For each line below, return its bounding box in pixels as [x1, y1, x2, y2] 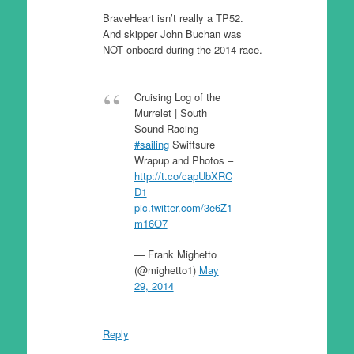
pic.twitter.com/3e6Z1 [134, 199, 232, 215]
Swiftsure [168, 136, 215, 152]
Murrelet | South [134, 104, 207, 120]
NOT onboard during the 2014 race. [102, 41, 262, 57]
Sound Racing [134, 120, 198, 136]
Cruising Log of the [134, 88, 220, 104]
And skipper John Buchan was [102, 25, 242, 41]
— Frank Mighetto [134, 247, 217, 262]
